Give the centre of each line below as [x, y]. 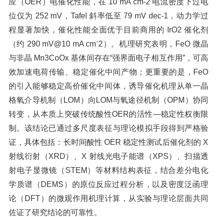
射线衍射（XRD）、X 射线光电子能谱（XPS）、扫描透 [108, 156]
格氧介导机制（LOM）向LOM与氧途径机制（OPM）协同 [108, 100]
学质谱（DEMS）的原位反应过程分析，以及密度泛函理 [108, 184]
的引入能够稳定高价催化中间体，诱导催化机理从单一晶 [108, 86]
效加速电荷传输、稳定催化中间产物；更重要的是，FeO [108, 72]
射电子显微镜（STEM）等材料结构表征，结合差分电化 [108, 170]
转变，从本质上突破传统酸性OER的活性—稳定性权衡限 [108, 114]
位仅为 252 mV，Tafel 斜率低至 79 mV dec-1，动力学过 [108, 16]
